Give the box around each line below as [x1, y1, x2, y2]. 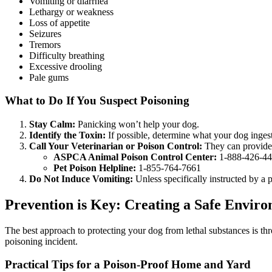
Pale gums [29, 72, 69, 83]
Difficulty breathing [29, 50, 104, 61]
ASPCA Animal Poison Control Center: [53, 151, 217, 162]
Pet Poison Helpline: [53, 162, 136, 173]
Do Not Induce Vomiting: [29, 173, 133, 184]
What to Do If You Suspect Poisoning [5, 94, 189, 107]
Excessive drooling [29, 61, 102, 72]
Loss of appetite [29, 17, 90, 28]
